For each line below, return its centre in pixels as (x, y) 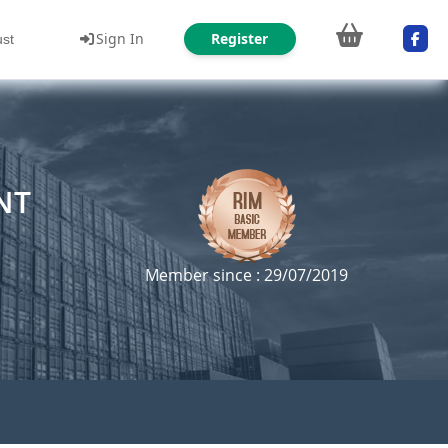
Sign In (119, 38)
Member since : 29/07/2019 (246, 275)
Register (239, 38)
